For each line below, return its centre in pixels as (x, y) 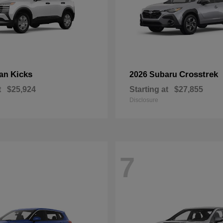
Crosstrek (199, 74)
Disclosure (144, 100)
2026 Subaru (154, 74)
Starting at (149, 89)
